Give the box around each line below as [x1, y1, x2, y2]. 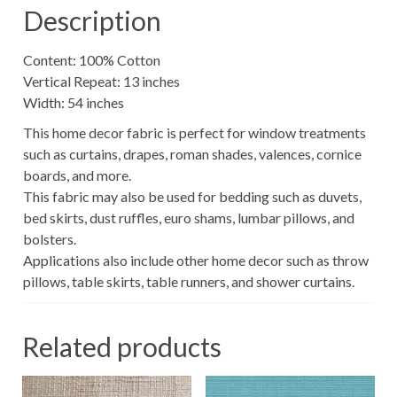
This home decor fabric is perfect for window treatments [23, 123, 366, 141]
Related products [22, 330, 222, 362]
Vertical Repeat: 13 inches [23, 72, 180, 90]
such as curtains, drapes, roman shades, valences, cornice [23, 144, 362, 162]
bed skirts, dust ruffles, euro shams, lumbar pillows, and [23, 208, 354, 226]
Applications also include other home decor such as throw [23, 251, 369, 269]
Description [23, 4, 161, 36]
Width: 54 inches [23, 93, 124, 111]
